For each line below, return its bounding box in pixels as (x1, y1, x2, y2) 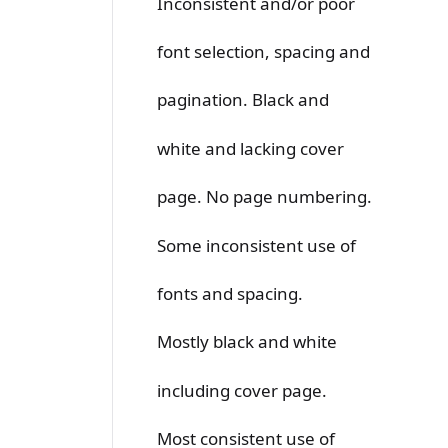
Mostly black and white (157, 330, 337, 354)
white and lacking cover (157, 136, 344, 160)
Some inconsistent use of (157, 233, 356, 257)
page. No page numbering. (157, 185, 372, 209)
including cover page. (157, 378, 327, 402)
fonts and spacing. (157, 281, 303, 305)
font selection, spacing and (157, 39, 370, 63)
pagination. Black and (157, 88, 329, 112)
